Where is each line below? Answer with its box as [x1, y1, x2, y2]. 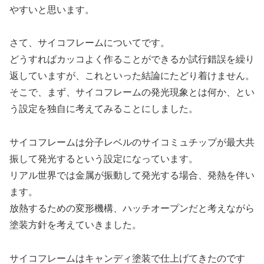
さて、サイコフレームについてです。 [9, 38, 170, 48]
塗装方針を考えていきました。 [9, 220, 141, 230]
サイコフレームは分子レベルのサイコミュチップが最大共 [9, 137, 255, 148]
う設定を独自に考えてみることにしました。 [9, 104, 198, 114]
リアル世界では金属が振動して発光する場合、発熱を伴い [9, 170, 255, 181]
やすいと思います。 [9, 4, 94, 15]
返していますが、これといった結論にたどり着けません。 [9, 71, 255, 81]
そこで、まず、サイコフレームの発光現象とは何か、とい [9, 87, 255, 98]
